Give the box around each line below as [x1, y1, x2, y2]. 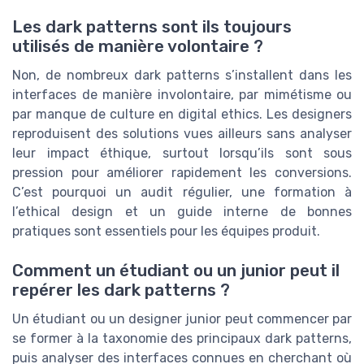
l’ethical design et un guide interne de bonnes [12, 203, 352, 219]
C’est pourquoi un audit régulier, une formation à [12, 184, 352, 200]
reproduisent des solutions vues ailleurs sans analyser [12, 125, 352, 141]
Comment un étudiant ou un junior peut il [12, 261, 340, 281]
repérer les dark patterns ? [12, 280, 230, 301]
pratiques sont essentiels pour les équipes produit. [12, 223, 320, 239]
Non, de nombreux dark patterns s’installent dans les [12, 67, 352, 83]
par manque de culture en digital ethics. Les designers [12, 106, 352, 122]
